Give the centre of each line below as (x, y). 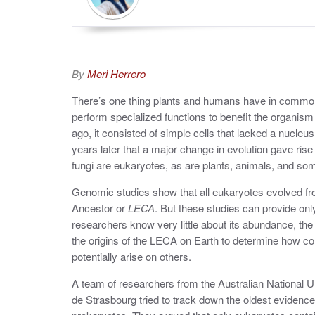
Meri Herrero (116, 73)
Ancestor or (100, 208)
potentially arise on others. (133, 256)
